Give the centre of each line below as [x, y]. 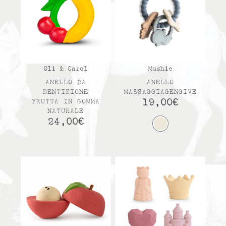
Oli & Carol [66, 69]
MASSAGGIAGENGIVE [160, 92]
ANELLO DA [66, 83]
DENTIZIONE [66, 92]
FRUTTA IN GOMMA [66, 102]
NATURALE [66, 111]
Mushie [160, 69]
